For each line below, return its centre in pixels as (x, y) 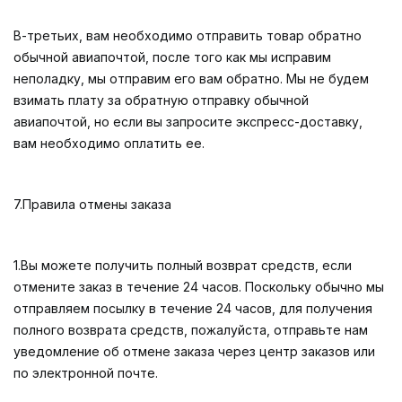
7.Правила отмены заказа (92, 204)
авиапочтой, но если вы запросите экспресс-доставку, (188, 122)
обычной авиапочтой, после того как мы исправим (172, 57)
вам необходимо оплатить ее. (109, 143)
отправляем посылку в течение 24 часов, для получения (193, 308)
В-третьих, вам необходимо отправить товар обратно (188, 35)
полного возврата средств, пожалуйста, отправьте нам (191, 330)
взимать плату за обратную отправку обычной (161, 100)
